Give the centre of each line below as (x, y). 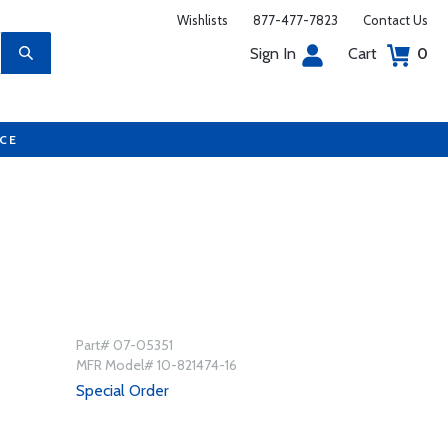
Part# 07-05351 (124, 345)
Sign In (273, 53)
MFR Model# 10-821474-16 (156, 365)
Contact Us (395, 20)
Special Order (122, 390)
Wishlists (202, 20)
